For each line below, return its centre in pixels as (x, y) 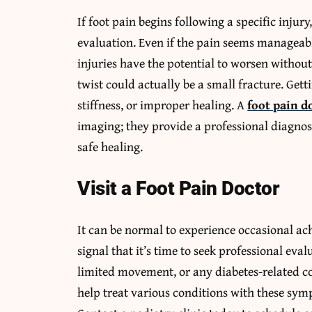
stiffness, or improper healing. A (163, 104)
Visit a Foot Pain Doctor (179, 188)
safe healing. (110, 146)
